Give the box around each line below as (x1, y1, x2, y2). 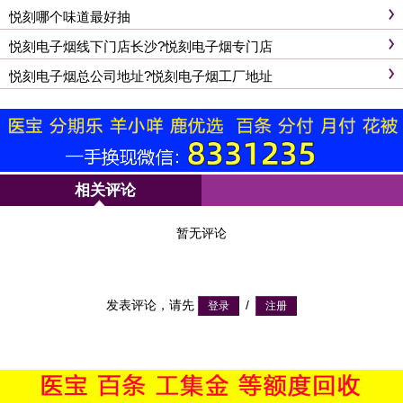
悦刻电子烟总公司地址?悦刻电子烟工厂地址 (9, 68, 273, 85)
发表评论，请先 (106, 298, 198, 313)
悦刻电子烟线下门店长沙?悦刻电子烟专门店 (9, 39, 273, 55)
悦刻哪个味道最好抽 (9, 9, 130, 25)
